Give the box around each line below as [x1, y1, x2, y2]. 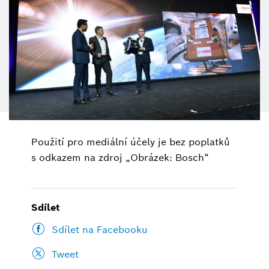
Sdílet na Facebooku [52, 223, 148, 237]
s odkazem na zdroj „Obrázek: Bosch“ [31, 151, 210, 164]
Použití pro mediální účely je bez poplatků [31, 135, 231, 148]
